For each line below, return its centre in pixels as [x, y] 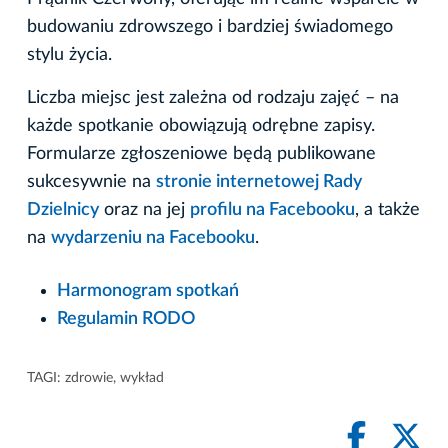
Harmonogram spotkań [148, 290]
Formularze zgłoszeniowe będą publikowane [201, 153]
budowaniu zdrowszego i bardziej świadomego [210, 26]
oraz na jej [144, 209]
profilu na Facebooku [272, 209]
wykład [142, 377]
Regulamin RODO [126, 318]
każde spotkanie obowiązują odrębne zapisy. [201, 125]
